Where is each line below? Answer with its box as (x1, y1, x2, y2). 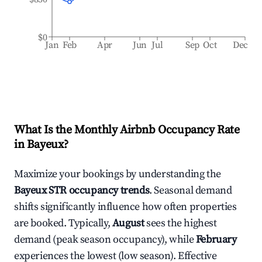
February (195, 233, 237, 246)
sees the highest (146, 216, 217, 230)
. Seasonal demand (149, 184, 232, 197)
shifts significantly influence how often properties (14, 200, 237, 213)
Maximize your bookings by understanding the (14, 167, 221, 181)
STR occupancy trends (46, 184, 150, 197)
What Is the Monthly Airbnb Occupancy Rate (14, 123, 240, 137)
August (112, 216, 144, 230)
